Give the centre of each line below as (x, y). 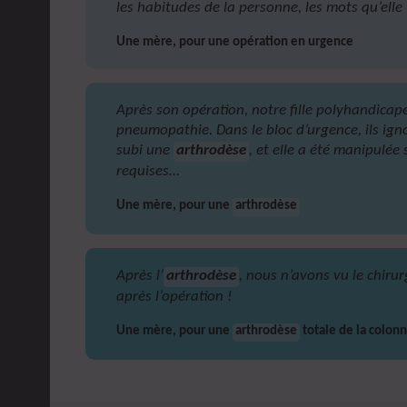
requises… (149, 172)
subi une (145, 151)
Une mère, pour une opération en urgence (235, 43)
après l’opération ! (175, 297)
